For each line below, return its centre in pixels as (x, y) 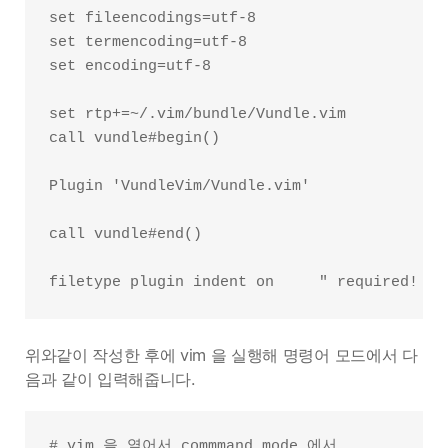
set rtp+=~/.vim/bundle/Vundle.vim (197, 114)
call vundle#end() (125, 234)
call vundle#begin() (134, 138)
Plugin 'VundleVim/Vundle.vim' (179, 186)
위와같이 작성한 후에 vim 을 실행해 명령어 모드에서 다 (221, 355)
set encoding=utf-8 (130, 66)
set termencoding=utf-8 (148, 42)
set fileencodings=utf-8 (152, 18)
